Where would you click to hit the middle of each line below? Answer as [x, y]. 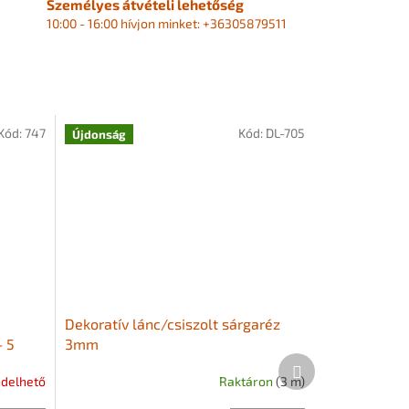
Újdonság [99, 134]
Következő [331, 361]
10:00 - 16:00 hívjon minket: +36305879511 [166, 23]
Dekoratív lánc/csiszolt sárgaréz [172, 323]
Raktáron [247, 382]
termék [322, 378]
